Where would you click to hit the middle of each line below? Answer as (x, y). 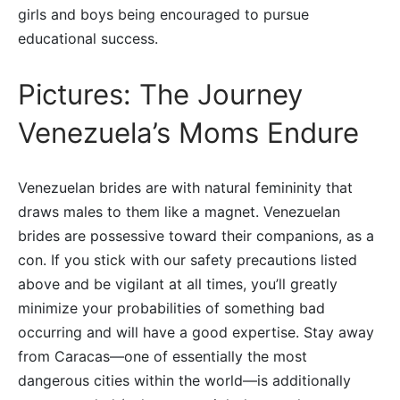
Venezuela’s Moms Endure (188, 133)
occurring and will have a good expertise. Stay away (196, 332)
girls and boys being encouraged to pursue (163, 14)
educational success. (88, 38)
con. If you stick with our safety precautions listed (187, 259)
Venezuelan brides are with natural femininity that (185, 187)
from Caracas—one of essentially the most (162, 356)
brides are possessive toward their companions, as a (196, 235)
